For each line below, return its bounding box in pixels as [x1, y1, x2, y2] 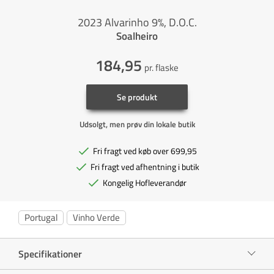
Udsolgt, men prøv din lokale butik [79, 117, 195, 130]
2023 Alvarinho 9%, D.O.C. [77, 13, 197, 31]
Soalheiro [116, 28, 158, 44]
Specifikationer [18, 246, 82, 261]
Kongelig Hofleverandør [103, 176, 187, 189]
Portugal [24, 210, 57, 224]
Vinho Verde [73, 210, 120, 224]
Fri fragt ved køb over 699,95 [92, 144, 197, 157]
